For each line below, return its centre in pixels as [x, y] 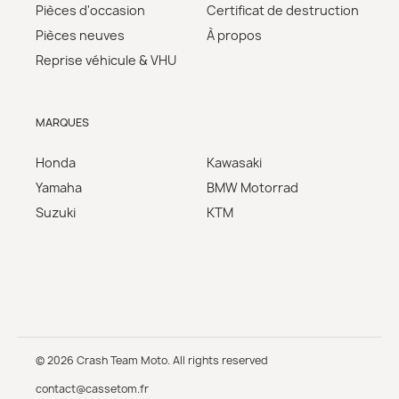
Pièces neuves [80, 35]
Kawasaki [234, 162]
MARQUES [62, 122]
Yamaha [59, 187]
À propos [234, 35]
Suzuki [56, 212]
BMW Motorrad [252, 187]
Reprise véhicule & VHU [106, 60]
